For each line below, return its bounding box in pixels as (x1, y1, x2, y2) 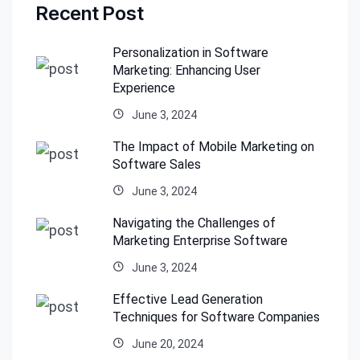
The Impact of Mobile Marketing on (112, 139, 314, 154)
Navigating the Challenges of (112, 215, 276, 231)
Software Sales (112, 157, 201, 172)
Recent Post (36, 2, 144, 25)
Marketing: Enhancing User (112, 63, 260, 78)
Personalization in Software (112, 45, 268, 60)
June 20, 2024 (132, 337, 203, 350)
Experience (112, 80, 175, 96)
